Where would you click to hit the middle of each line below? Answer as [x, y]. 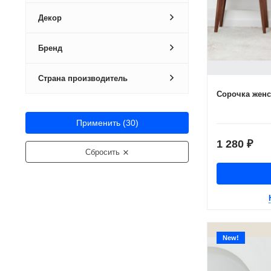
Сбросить [103, 152]
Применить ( [101, 123]
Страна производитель [83, 78]
